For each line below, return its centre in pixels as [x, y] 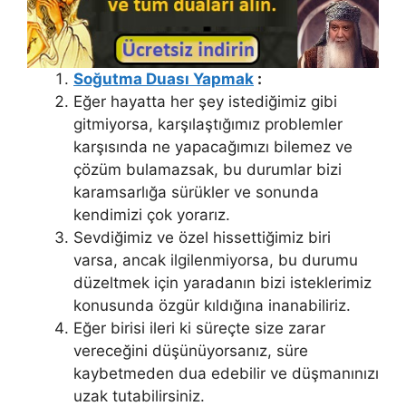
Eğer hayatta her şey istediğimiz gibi [205, 101]
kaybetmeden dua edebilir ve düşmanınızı [226, 373]
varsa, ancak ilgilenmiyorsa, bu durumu [216, 260]
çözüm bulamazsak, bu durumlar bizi [208, 169]
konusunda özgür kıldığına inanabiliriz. [212, 305]
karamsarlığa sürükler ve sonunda [196, 192]
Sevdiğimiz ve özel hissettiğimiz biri [202, 237]
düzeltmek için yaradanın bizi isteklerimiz [222, 282]
